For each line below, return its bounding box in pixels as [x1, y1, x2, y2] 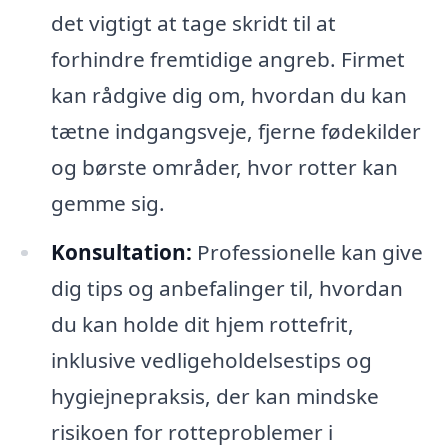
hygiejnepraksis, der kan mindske [50, 382, 379, 411]
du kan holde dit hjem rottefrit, [50, 310, 354, 339]
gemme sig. [50, 188, 165, 217]
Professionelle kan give [191, 238, 423, 267]
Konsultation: [50, 238, 192, 267]
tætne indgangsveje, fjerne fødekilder [50, 116, 421, 145]
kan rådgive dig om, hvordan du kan [50, 80, 407, 109]
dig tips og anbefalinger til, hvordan [50, 274, 403, 303]
